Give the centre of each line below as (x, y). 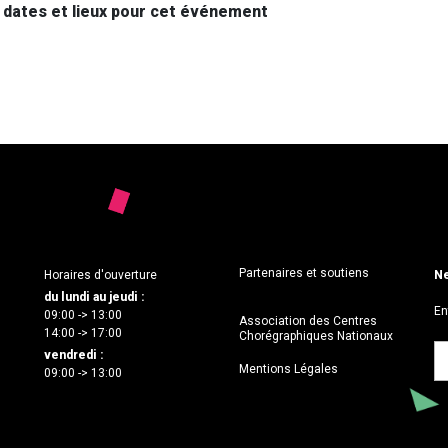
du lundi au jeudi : (94, 297)
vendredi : (74, 355)
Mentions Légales (288, 369)
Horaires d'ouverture (100, 275)
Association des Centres (308, 321)
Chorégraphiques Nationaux (316, 336)
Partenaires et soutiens (304, 273)
